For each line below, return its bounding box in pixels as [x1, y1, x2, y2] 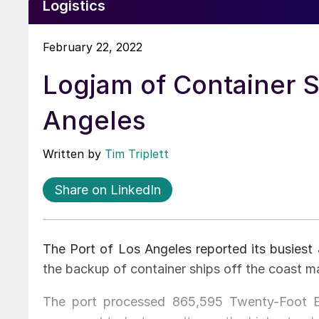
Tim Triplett [105, 146, 169, 161]
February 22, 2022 [43, 39, 142, 54]
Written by [43, 146, 105, 161]
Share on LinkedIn [54, 182, 161, 197]
